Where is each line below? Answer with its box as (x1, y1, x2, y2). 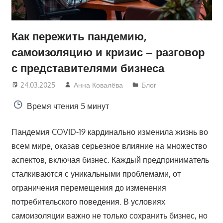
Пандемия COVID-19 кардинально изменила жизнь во (11, 126, 208, 137)
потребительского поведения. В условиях (11, 196, 165, 207)
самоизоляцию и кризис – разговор (11, 44, 205, 59)
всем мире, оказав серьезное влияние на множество (11, 140, 207, 151)
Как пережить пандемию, (11, 28, 146, 43)
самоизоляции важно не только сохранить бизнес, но (11, 210, 208, 221)
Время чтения (22, 101, 79, 111)
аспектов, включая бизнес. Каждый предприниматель (11, 154, 209, 165)
